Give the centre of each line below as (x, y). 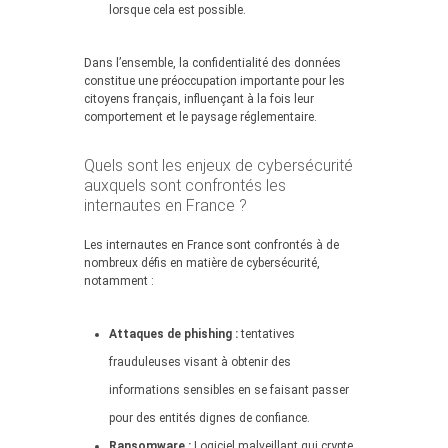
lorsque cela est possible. (177, 10)
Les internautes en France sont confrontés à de (211, 245)
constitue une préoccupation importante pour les (214, 81)
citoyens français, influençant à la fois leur (199, 99)
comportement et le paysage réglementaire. (200, 117)
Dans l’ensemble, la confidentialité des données (212, 63)
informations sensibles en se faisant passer (229, 390)
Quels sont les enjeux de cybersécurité (218, 165)
